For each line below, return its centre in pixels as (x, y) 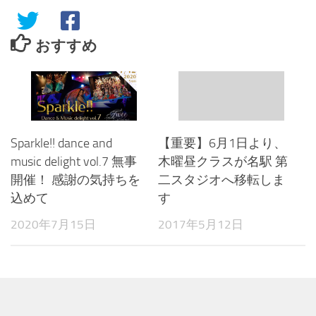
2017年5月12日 (201, 225)
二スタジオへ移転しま (221, 180)
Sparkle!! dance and (61, 144)
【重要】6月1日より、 (222, 144)
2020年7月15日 (53, 225)
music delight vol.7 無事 (74, 162)
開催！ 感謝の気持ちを (75, 180)
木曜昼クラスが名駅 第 (223, 162)
